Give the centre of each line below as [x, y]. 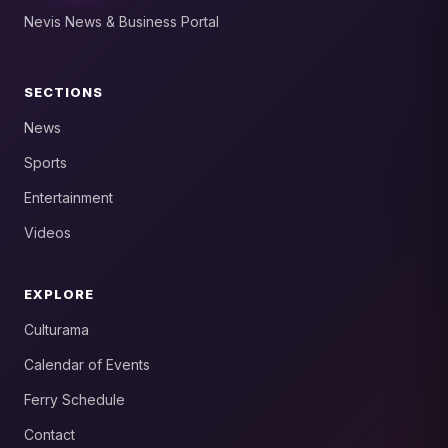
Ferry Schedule [74, 400]
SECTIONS [64, 92]
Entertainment [68, 198]
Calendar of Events [87, 365]
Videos [47, 233]
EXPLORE [59, 294]
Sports [45, 163]
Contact [49, 435]
